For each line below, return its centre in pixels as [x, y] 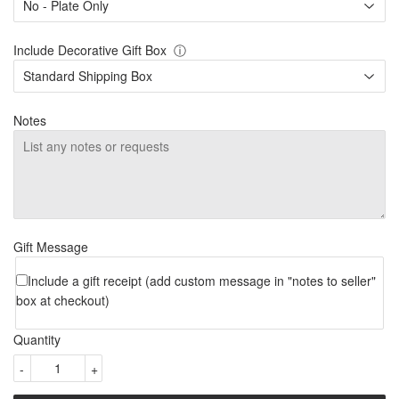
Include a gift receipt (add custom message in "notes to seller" [202, 280]
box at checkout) [63, 300]
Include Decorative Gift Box [90, 49]
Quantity [37, 339]
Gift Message [51, 246]
